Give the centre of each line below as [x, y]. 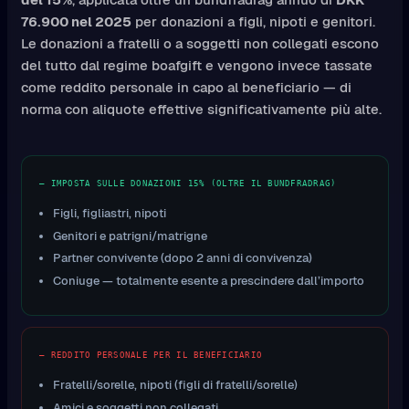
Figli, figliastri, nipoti [110, 213]
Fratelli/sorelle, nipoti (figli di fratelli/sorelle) [175, 385]
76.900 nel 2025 [76, 22]
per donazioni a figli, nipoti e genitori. [253, 22]
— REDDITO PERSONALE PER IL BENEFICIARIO [151, 356]
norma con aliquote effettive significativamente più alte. [201, 110]
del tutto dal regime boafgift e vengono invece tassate [196, 66]
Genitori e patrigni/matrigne [130, 236]
